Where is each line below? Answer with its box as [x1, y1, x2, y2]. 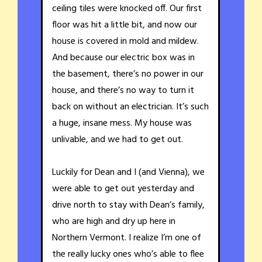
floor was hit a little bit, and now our [52, 17, 197, 33]
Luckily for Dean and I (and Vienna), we [52, 164, 205, 180]
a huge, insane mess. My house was [52, 115, 192, 131]
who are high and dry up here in [52, 213, 175, 229]
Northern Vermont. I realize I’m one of [52, 230, 201, 246]
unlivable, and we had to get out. [52, 132, 183, 147]
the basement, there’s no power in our [52, 66, 204, 82]
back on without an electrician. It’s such [52, 99, 209, 115]
